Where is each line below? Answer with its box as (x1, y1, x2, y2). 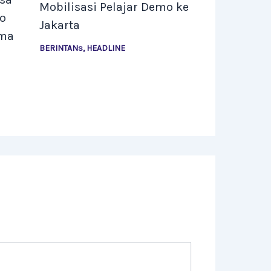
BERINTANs (39, 43, 83, 54)
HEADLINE (86, 43, 125, 54)
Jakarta (39, 18, 80, 33)
